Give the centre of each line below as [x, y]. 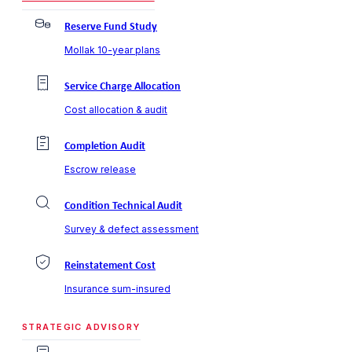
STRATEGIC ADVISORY [81, 326]
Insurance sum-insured [117, 288]
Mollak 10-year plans [112, 49]
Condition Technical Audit [123, 206]
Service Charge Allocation [123, 86]
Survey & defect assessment [132, 229]
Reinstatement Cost [110, 266]
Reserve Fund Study [111, 27]
